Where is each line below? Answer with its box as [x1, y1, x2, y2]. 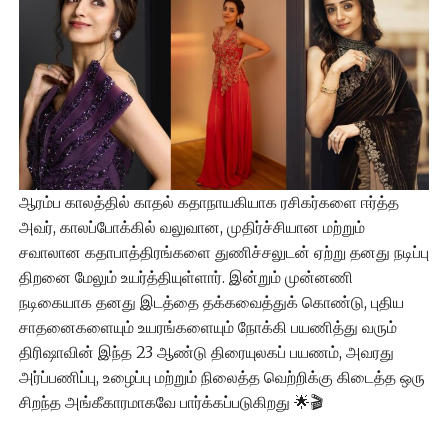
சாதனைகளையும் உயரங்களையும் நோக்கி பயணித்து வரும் [18, 316, 397, 337]
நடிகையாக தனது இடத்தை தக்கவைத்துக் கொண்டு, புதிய [18, 291, 404, 312]
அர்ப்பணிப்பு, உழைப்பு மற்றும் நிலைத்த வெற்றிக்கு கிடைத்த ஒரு [18, 366, 425, 387]
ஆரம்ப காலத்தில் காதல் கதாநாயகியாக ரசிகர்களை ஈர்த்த [18, 191, 399, 212]
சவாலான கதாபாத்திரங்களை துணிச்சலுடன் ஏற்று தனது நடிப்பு [18, 241, 429, 262]
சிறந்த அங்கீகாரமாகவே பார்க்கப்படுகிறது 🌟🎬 [18, 391, 323, 412]
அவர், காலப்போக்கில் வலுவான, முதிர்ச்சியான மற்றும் [18, 216, 365, 237]
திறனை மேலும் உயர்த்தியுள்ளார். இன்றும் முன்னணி [18, 266, 353, 287]
